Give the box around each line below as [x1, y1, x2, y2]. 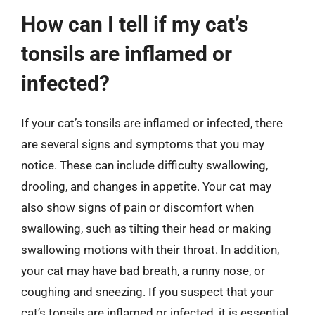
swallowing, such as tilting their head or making [21, 221, 271, 236]
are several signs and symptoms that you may [21, 137, 264, 151]
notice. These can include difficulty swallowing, [21, 158, 268, 172]
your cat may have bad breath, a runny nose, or [21, 264, 265, 278]
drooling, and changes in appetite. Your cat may [21, 179, 271, 193]
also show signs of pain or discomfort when [21, 200, 254, 214]
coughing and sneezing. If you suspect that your [21, 285, 274, 299]
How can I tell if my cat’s [21, 12, 248, 37]
